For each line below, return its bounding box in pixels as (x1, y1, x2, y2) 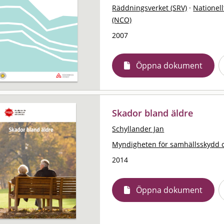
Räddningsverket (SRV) (112, 2, 187, 12)
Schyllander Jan (112, 123, 164, 133)
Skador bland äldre (112, 106, 193, 119)
